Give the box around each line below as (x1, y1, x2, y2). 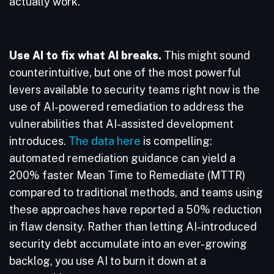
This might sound (161, 49, 250, 62)
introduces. (9, 135, 68, 147)
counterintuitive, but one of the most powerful (9, 66, 241, 79)
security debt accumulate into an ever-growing (9, 237, 247, 250)
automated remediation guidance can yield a (9, 152, 235, 165)
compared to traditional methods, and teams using (9, 186, 263, 199)
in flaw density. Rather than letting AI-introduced (9, 220, 257, 233)
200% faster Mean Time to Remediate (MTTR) (9, 169, 245, 182)
